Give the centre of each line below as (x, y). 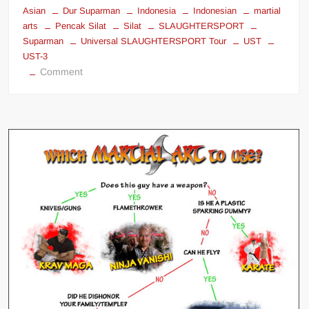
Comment (62, 71)
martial (268, 10)
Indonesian (215, 10)
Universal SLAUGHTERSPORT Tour (154, 41)
